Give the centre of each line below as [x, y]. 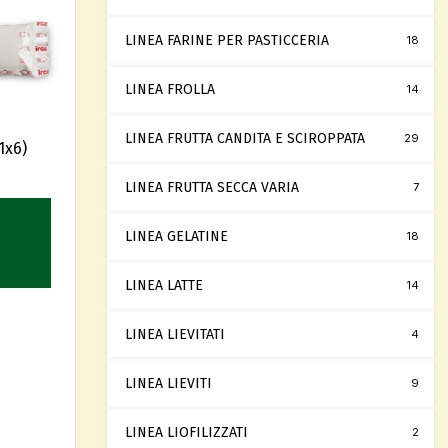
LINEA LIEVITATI [175, 334]
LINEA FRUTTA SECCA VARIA [212, 187]
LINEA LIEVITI [168, 383]
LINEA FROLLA [170, 89]
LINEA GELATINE [176, 236]
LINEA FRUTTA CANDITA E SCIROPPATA [245, 138]
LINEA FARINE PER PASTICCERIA [227, 40]
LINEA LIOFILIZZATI [186, 432]
